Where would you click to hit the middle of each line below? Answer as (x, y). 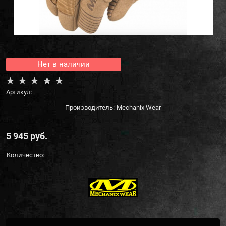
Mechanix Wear (139, 107)
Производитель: (90, 107)
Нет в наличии (64, 64)
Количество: (25, 155)
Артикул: (19, 92)
